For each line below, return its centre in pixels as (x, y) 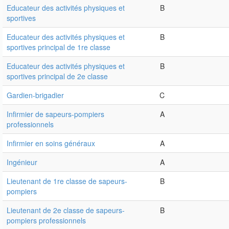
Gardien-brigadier (35, 95)
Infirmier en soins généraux (51, 143)
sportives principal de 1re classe (59, 47)
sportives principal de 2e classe (57, 76)
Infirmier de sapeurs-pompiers (55, 114)
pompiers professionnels (46, 221)
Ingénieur (22, 162)
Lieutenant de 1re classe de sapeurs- (67, 181)
